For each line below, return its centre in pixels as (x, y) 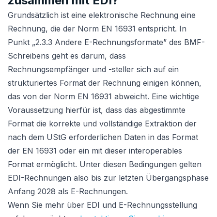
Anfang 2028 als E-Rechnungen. (68, 191)
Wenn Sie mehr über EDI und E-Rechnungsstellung (102, 205)
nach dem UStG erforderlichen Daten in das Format (103, 137)
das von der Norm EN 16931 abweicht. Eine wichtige (103, 96)
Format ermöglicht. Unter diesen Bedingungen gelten (105, 164)
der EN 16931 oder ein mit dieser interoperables (95, 151)
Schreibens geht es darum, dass (67, 56)
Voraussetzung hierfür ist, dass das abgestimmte (97, 110)
